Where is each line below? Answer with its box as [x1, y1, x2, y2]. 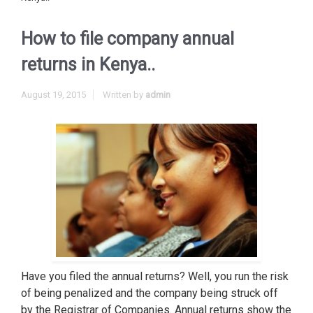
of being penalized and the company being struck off [21, 286, 278, 300]
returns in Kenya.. [21, 54, 155, 75]
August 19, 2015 [21, 89, 86, 100]
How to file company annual [21, 29, 234, 49]
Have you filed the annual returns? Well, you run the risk [21, 270, 289, 284]
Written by [103, 89, 145, 100]
